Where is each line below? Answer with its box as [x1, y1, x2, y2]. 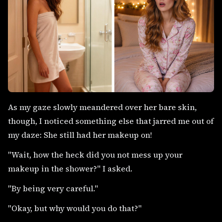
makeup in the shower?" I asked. [8, 163, 134, 174]
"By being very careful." [8, 182, 98, 194]
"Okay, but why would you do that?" [8, 202, 142, 214]
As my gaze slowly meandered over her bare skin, [8, 101, 197, 112]
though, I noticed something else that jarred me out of [8, 115, 214, 126]
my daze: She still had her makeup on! [8, 129, 152, 140]
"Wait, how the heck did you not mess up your [8, 149, 182, 160]
